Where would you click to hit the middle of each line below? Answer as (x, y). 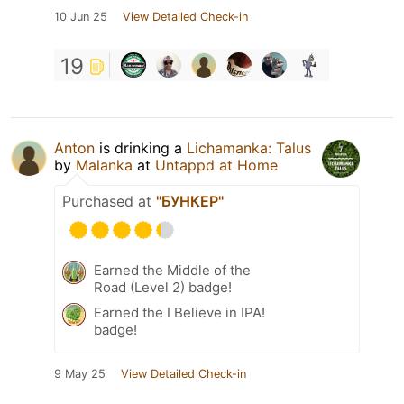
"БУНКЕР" (190, 202)
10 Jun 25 (81, 17)
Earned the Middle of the (172, 271)
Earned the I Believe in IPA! (179, 313)
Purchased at (109, 202)
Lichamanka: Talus (249, 148)
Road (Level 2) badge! (163, 288)
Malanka (104, 165)
